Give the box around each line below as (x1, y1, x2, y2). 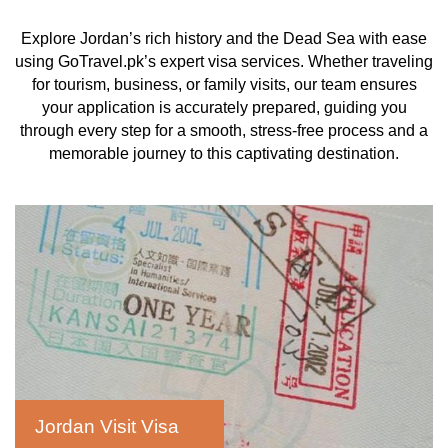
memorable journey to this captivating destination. (49, 145, 399, 162)
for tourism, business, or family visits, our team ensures (31, 76, 417, 93)
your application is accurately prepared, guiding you (41, 99, 407, 116)
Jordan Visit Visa (35, 416, 179, 437)
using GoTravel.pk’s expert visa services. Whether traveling (15, 53, 433, 70)
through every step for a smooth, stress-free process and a (20, 122, 428, 139)
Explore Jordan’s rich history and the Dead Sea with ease (21, 30, 427, 47)
